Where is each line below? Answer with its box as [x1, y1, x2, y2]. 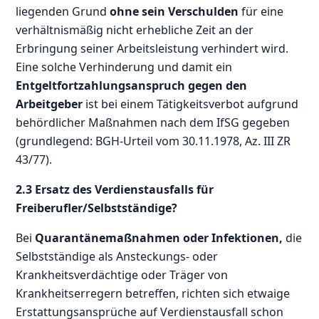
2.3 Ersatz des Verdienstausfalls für [16, 181, 214, 197]
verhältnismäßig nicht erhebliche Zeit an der [16, 21, 254, 38]
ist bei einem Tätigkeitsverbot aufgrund [83, 95, 299, 112]
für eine [239, 3, 284, 19]
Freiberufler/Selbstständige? [16, 199, 178, 216]
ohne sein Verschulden [110, 3, 239, 19]
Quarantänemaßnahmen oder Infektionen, [35, 229, 283, 246]
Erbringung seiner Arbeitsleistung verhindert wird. [16, 40, 289, 56]
